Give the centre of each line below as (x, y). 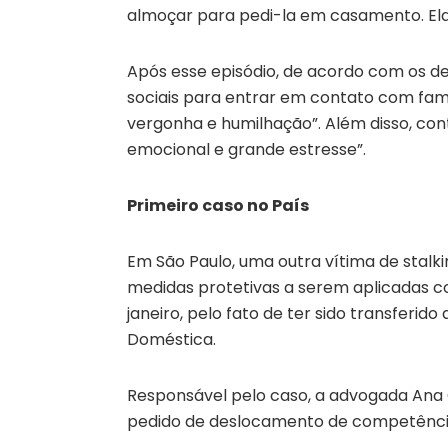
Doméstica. (171, 339)
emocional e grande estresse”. (246, 149)
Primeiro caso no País (218, 205)
